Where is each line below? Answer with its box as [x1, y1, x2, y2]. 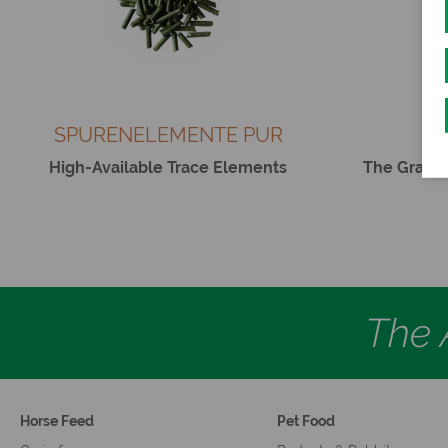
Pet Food [276, 412, 335, 429]
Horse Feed [20, 412, 94, 429]
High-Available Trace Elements [49, 157, 287, 177]
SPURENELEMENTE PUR [53, 122, 283, 147]
